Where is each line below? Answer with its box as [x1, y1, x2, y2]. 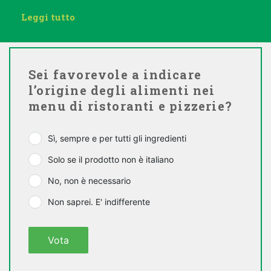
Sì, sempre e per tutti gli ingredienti [48, 133, 186, 143]
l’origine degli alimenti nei [28, 82, 215, 98]
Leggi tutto [21, 11, 75, 23]
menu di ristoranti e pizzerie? [28, 98, 233, 114]
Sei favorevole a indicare [28, 67, 201, 82]
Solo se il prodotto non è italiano [48, 154, 174, 165]
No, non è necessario [48, 175, 131, 186]
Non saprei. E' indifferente [48, 197, 150, 207]
